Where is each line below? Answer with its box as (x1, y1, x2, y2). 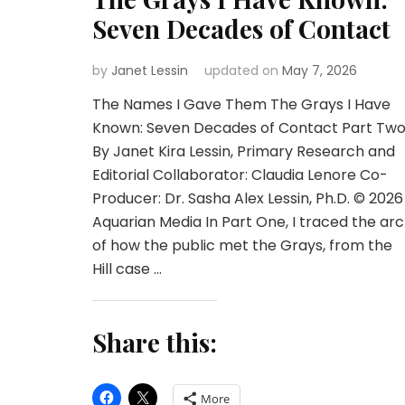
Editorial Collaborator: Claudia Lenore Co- (92, 165, 388, 186)
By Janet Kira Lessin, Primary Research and (92, 141, 395, 163)
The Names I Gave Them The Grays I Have (92, 94, 391, 116)
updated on (204, 61, 282, 80)
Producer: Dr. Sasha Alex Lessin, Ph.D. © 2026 (92, 188, 403, 210)
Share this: (92, 325, 217, 360)
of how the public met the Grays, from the (92, 235, 392, 257)
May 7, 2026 (282, 61, 357, 80)
